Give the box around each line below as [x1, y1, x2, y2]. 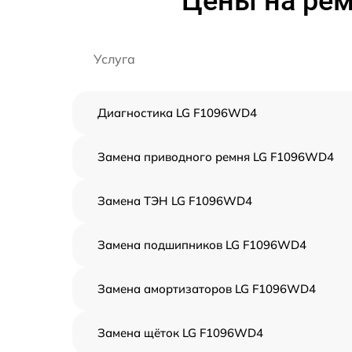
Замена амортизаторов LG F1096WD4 [97, 281, 316, 296]
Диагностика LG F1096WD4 [97, 105, 257, 120]
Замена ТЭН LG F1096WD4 [97, 193, 252, 208]
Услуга [93, 51, 135, 67]
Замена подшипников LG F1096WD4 [97, 237, 306, 252]
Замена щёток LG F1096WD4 [97, 325, 263, 340]
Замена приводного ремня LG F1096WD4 [97, 149, 334, 164]
